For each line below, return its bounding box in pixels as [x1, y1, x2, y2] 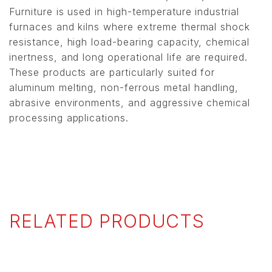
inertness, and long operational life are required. [9, 51, 248, 64]
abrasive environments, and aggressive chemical [9, 97, 251, 109]
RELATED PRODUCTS [9, 210, 205, 233]
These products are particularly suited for [9, 66, 216, 79]
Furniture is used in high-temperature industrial [9, 5, 240, 18]
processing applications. [9, 112, 129, 124]
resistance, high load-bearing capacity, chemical [9, 36, 250, 49]
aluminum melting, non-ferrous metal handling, [9, 81, 239, 94]
